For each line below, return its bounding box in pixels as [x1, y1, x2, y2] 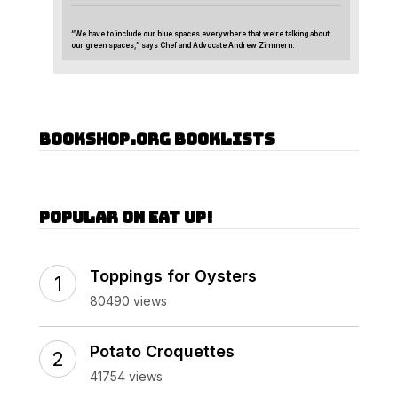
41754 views [90, 368, 163, 384]
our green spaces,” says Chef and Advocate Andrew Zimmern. [71, 40, 295, 50]
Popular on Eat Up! [39, 206, 213, 227]
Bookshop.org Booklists [39, 128, 275, 149]
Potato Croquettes [90, 341, 235, 361]
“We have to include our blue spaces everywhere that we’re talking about [71, 28, 330, 38]
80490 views [90, 292, 167, 308]
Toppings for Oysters [90, 266, 257, 285]
